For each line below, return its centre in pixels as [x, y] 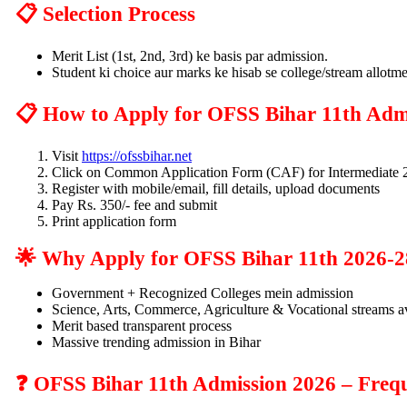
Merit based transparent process [142, 325]
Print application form [114, 221]
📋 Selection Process [105, 14]
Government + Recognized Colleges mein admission [203, 293]
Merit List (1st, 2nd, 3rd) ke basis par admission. [190, 55]
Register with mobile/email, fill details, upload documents [216, 188]
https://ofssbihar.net [137, 155]
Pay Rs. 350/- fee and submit [134, 204]
